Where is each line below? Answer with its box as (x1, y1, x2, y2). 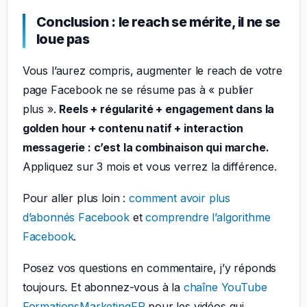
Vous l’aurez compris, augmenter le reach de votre (22, 64, 282, 78)
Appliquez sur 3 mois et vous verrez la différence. (22, 160, 277, 174)
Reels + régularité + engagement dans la (59, 102, 275, 116)
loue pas (36, 30, 90, 47)
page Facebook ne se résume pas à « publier (22, 83, 254, 97)
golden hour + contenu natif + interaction (22, 121, 244, 136)
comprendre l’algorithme (145, 210, 271, 225)
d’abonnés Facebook (22, 210, 130, 225)
